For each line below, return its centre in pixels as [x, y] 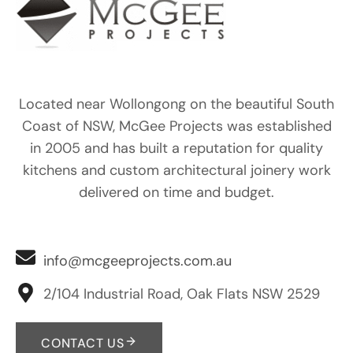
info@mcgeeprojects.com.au [137, 260]
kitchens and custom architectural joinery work [176, 170]
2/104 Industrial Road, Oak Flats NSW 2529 [182, 294]
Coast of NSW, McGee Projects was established [176, 126]
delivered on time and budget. [176, 192]
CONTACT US [83, 343]
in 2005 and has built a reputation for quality [176, 148]
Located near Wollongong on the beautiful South [176, 104]
